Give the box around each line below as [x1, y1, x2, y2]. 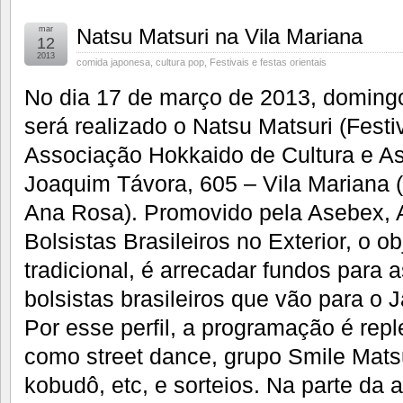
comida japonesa [76, 56, 150, 67]
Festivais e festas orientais [210, 56, 327, 67]
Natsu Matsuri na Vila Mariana [76, 23, 363, 49]
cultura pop [156, 56, 204, 67]
